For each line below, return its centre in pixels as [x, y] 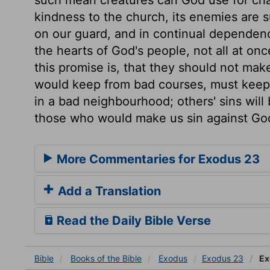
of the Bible [119, 258]
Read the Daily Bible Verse [132, 220]
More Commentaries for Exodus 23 [157, 159]
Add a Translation [108, 191]
